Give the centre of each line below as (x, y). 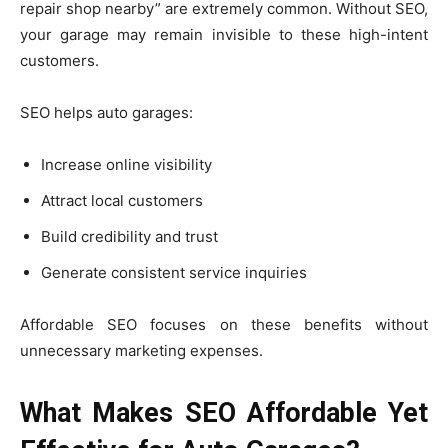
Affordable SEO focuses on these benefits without (224, 324)
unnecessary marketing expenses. (141, 350)
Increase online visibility (126, 164)
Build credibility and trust (129, 236)
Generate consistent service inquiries (174, 272)
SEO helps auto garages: (106, 112)
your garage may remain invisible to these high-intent (224, 34)
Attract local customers (122, 200)
